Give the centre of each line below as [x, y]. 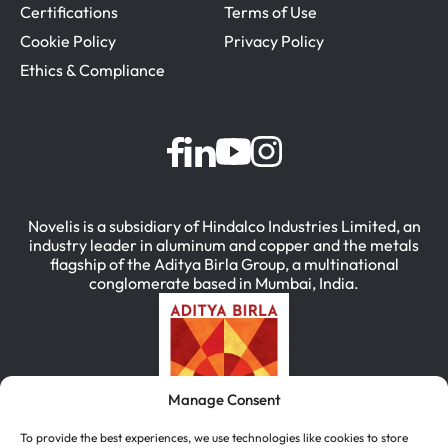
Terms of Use [270, 12]
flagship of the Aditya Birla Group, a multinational [224, 264]
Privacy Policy [274, 41]
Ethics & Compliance [92, 70]
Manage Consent [224, 399]
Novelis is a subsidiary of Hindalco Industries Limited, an [224, 226]
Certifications [69, 12]
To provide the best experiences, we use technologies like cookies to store [214, 437]
